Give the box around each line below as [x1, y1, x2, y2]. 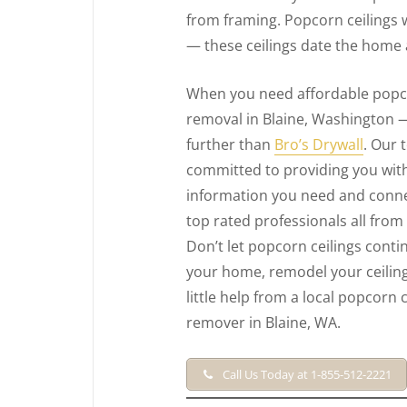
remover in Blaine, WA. [186, 312, 341, 333]
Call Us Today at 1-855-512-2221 [219, 365, 392, 382]
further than [186, 134, 274, 154]
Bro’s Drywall [274, 134, 363, 154]
